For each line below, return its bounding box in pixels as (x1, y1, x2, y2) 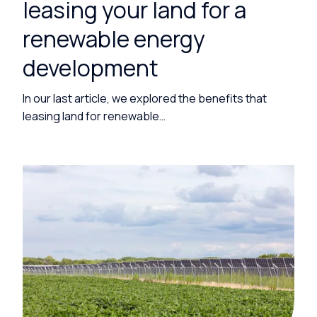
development (23, 52, 158, 83)
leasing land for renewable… (23, 108, 166, 124)
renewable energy (23, 23, 205, 54)
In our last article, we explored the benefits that (23, 90, 267, 106)
